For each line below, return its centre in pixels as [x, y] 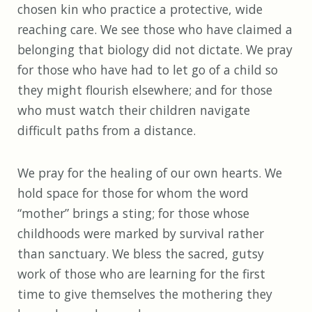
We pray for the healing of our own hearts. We [150, 173]
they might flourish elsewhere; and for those [145, 90]
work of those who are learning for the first [141, 274]
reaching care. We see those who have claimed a [155, 30]
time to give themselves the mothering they [145, 294]
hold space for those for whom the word [133, 193]
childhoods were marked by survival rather [141, 234]
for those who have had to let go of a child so [148, 70]
